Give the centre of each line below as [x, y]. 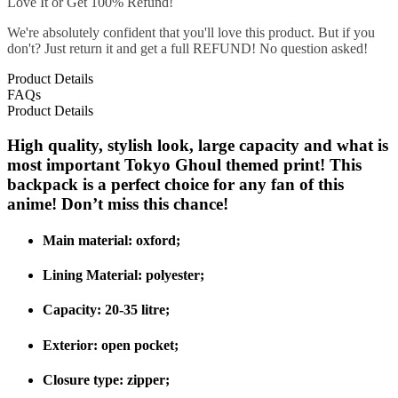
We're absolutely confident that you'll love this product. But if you [191, 32]
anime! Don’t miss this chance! [118, 203]
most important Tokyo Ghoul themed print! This [184, 164]
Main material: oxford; [111, 240]
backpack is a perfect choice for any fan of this [175, 184]
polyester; [175, 275]
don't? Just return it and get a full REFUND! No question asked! [187, 48]
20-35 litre [135, 310]
